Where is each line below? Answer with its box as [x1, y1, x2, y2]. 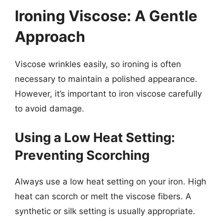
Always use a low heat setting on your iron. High [15, 176, 206, 186]
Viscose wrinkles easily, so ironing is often [15, 59, 181, 69]
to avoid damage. [15, 104, 84, 113]
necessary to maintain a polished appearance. [15, 74, 197, 84]
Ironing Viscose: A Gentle [15, 7, 197, 25]
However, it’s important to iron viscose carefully [15, 89, 202, 99]
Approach [15, 28, 85, 45]
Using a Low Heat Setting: [15, 129, 175, 145]
